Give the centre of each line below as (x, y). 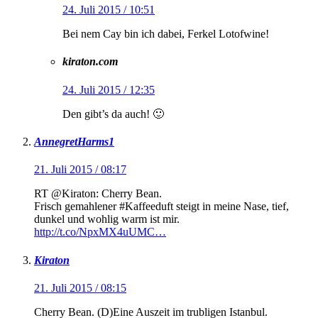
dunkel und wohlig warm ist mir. (107, 219)
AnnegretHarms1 (74, 141)
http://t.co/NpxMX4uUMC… (100, 232)
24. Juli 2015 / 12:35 (109, 89)
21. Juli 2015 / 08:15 (80, 287)
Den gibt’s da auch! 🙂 (113, 114)
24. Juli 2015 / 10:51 (109, 10)
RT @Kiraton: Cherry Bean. (98, 194)
